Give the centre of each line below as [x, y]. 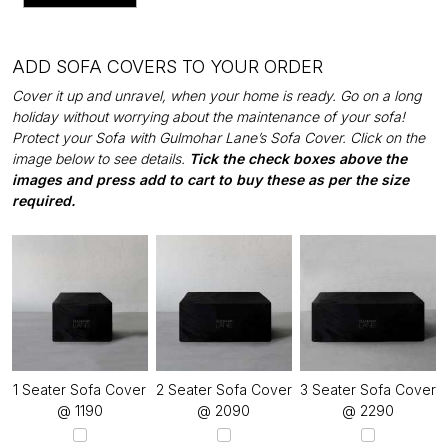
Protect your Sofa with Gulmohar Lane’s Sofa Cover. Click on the [218, 137]
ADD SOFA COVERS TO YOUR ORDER [167, 66]
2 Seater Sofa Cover [223, 389]
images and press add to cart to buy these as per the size [210, 179]
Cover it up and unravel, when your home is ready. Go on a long [216, 95]
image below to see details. [100, 158]
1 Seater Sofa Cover [80, 389]
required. [43, 200]
